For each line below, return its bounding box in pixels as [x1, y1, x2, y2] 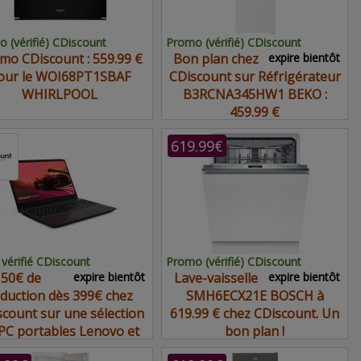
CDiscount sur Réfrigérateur [168, 68, 341, 85]
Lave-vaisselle [173, 269, 258, 287]
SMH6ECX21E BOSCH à [185, 287, 324, 305]
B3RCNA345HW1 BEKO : [182, 85, 327, 103]
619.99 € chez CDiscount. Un [170, 305, 339, 322]
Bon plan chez [172, 50, 259, 68]
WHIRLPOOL [22, 85, 98, 103]
